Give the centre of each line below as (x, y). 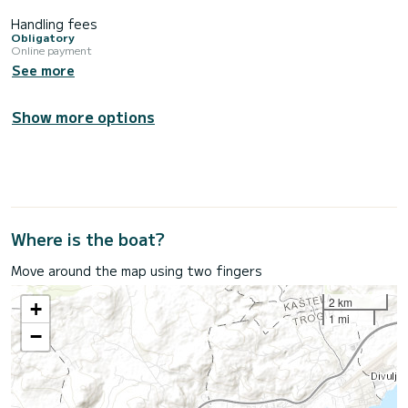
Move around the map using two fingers (137, 270)
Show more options (83, 116)
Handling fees (54, 24)
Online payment (51, 50)
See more (43, 70)
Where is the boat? (88, 238)
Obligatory (43, 37)
